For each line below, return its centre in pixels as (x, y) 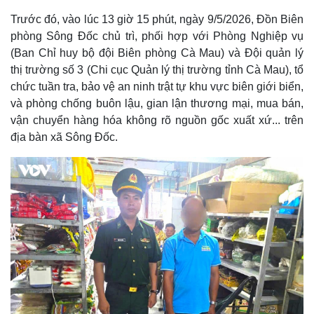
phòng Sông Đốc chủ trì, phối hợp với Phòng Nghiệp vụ (157, 36)
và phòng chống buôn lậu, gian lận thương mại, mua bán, (157, 103)
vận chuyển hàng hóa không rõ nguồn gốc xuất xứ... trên (157, 120)
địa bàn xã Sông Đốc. (64, 137)
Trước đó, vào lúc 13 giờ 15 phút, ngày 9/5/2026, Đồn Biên (157, 19)
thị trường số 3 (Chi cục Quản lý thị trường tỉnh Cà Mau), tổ (157, 70)
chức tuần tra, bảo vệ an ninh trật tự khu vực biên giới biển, (157, 87)
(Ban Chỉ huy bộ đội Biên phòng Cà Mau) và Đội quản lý (157, 53)
